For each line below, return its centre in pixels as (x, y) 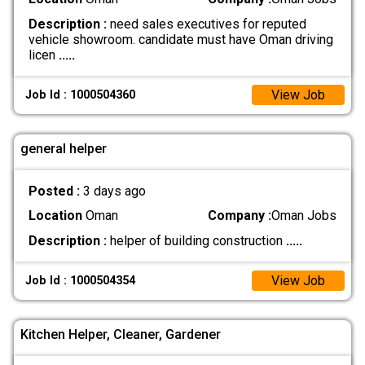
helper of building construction (196, 240)
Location (55, 216)
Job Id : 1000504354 (81, 280)
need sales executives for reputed (206, 24)
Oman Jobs (304, 216)
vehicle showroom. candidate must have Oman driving (180, 39)
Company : (240, 216)
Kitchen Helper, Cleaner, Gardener (121, 334)
